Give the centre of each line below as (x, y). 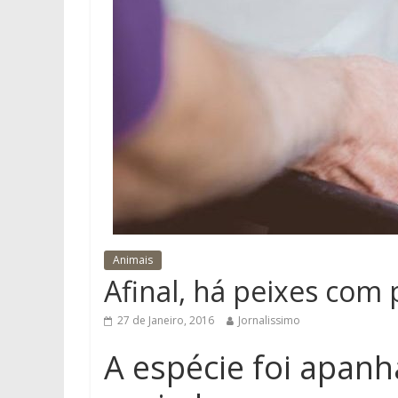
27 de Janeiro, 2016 (166, 320)
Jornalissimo (269, 320)
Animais (133, 260)
